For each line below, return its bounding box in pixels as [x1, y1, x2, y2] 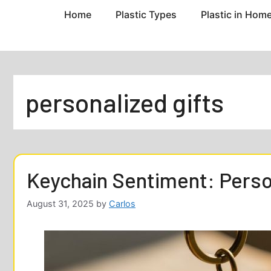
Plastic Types [115, 8, 177, 21]
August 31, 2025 [27, 198, 94, 209]
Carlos [109, 198, 135, 209]
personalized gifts [25, 87, 224, 118]
